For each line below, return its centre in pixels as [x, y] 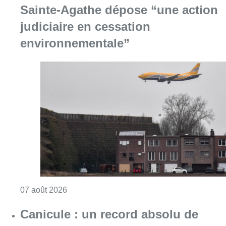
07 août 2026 [44, 190]
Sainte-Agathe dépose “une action [119, 10]
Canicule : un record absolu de [109, 214]
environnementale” [75, 43]
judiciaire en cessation [85, 27]
